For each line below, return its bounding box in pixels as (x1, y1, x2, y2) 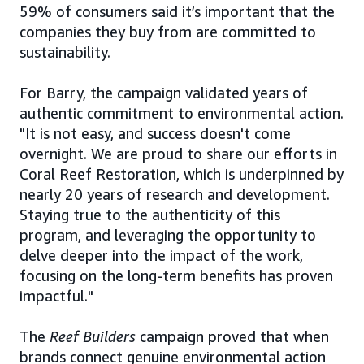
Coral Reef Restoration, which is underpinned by (19, 165, 344, 184)
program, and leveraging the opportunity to (19, 226, 316, 245)
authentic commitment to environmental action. (19, 104, 344, 123)
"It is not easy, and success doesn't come (19, 124, 291, 143)
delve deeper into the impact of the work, (19, 246, 303, 265)
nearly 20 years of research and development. (19, 185, 330, 204)
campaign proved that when (136, 327, 329, 346)
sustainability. (19, 43, 110, 62)
